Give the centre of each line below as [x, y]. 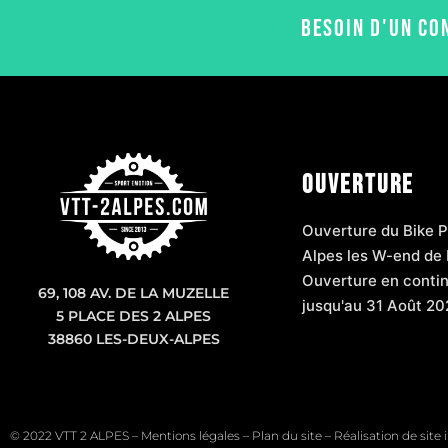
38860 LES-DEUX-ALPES [133, 338]
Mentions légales [190, 435]
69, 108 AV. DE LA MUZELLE [134, 292]
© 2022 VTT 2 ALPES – [75, 435]
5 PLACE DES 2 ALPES [134, 315]
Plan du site [287, 435]
